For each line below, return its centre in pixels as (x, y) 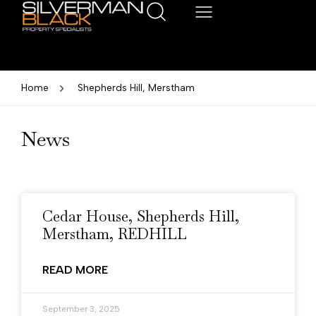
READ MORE (75, 270)
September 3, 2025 (81, 309)
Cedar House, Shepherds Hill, (141, 216)
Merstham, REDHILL (115, 234)
